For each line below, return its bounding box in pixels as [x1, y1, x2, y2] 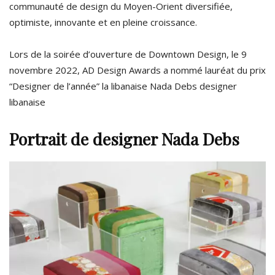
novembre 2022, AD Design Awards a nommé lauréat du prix [9, 63, 266, 76]
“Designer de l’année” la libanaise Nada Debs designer [9, 79, 237, 92]
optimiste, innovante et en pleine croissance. [9, 15, 197, 28]
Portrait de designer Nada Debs [9, 127, 239, 150]
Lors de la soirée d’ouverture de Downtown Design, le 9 [9, 47, 247, 60]
